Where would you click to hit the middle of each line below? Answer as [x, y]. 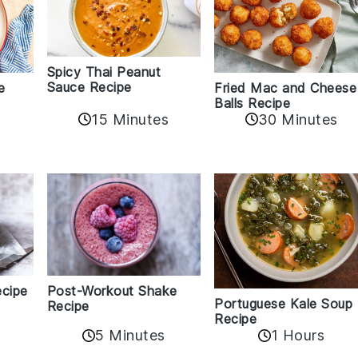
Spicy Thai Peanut [103, 72]
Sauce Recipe [89, 87]
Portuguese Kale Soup [284, 304]
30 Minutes [298, 119]
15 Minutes [130, 119]
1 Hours [298, 336]
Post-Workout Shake [112, 291]
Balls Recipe [253, 103]
